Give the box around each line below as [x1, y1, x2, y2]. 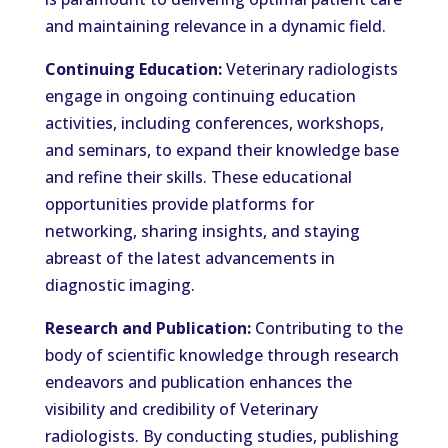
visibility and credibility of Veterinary [44, 398, 318, 420]
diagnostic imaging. [44, 274, 195, 296]
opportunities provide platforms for [44, 193, 314, 215]
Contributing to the [250, 317, 403, 339]
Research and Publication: [44, 317, 251, 339]
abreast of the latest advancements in [44, 247, 335, 269]
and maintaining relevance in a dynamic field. [44, 15, 386, 37]
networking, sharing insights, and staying [44, 220, 360, 242]
